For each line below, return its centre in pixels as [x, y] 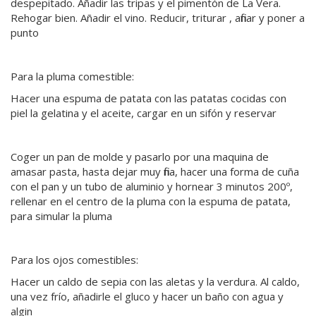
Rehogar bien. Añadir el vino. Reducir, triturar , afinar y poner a [158, 18]
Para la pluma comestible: [72, 77]
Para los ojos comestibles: [74, 260]
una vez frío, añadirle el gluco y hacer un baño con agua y [147, 297]
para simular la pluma [61, 216]
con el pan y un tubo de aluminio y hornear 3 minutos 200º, [152, 187]
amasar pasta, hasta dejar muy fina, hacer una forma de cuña [155, 172]
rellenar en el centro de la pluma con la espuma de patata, [151, 201]
